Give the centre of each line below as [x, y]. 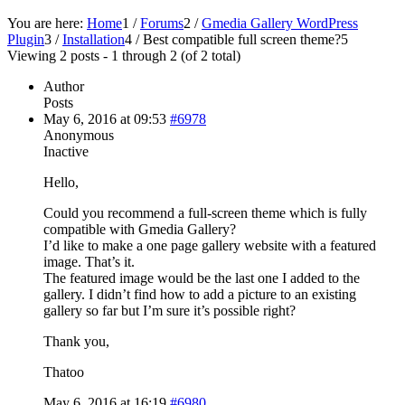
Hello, [61, 182]
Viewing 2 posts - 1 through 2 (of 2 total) [124, 55]
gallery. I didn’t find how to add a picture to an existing [200, 294]
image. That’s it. [89, 261]
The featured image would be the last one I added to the [202, 278]
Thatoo [64, 372]
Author [64, 86]
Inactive [66, 151]
